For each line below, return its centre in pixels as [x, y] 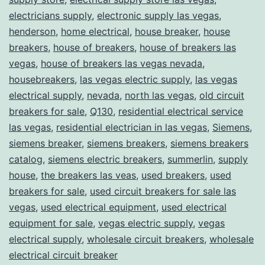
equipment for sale [51, 223]
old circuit [222, 95]
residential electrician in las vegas [132, 127]
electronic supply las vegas [158, 15]
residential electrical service [181, 111]
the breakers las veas [88, 175]
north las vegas [159, 95]
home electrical [95, 31]
